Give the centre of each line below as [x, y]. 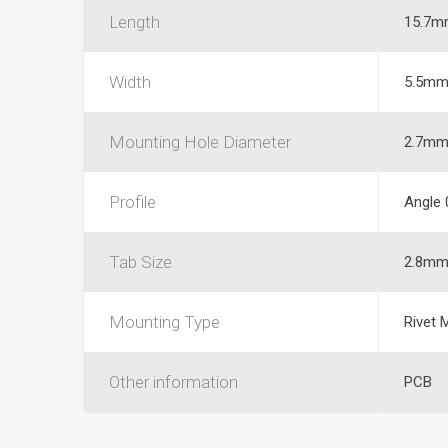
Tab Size [140, 261]
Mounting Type [164, 321]
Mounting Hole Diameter [199, 141]
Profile [132, 201]
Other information [173, 381]
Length [134, 21]
